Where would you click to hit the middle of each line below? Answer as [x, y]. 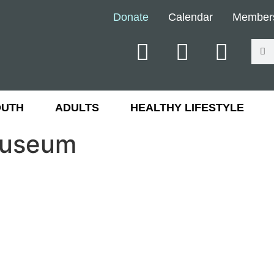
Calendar [190, 17]
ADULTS [77, 108]
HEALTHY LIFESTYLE [187, 108]
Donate [131, 17]
